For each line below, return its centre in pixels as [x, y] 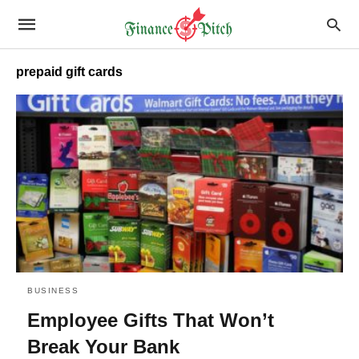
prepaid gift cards [69, 72]
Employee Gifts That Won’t [151, 320]
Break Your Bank [103, 346]
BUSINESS [53, 290]
